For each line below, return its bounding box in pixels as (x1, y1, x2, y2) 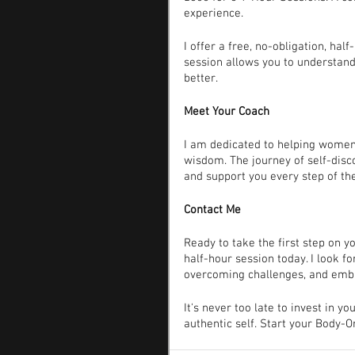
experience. (184, 6, 243, 21)
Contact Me (184, 203, 241, 217)
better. (184, 71, 218, 86)
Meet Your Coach (184, 105, 269, 119)
